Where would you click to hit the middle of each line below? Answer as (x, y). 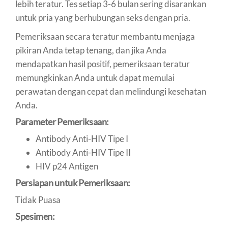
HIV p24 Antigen (67, 166)
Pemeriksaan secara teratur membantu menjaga (105, 36)
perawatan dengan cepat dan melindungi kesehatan (111, 91)
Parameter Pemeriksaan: (62, 121)
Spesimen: (35, 216)
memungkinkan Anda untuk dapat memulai (95, 77)
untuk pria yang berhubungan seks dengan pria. (103, 17)
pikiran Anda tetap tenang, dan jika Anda (91, 50)
